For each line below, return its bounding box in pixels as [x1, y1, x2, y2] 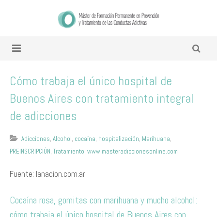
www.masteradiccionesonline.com [87, 147, 178, 155]
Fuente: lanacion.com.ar [10, 169, 85, 179]
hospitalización [98, 135, 139, 143]
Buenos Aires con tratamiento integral [10, 91, 194, 107]
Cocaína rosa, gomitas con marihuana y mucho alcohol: [10, 194, 197, 206]
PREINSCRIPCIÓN [10, 147, 50, 155]
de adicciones [10, 108, 77, 124]
